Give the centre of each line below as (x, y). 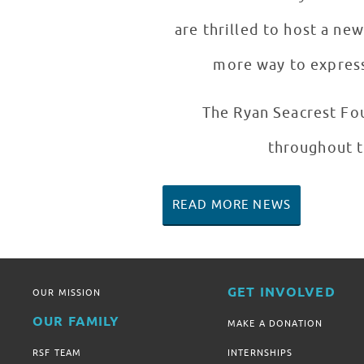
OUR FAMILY (76, 323)
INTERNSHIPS (260, 353)
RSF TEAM (57, 353)
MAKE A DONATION (275, 324)
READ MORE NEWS (232, 205)
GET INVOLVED (282, 293)
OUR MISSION (67, 293)
